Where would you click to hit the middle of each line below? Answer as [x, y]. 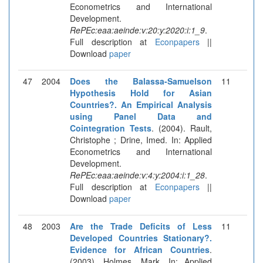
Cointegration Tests [111, 128]
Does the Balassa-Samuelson [141, 81]
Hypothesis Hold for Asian [141, 92]
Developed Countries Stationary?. [141, 237]
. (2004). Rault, [182, 128]
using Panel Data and [141, 116]
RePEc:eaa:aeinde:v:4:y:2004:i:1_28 [137, 175]
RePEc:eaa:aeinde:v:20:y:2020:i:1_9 [137, 30]
